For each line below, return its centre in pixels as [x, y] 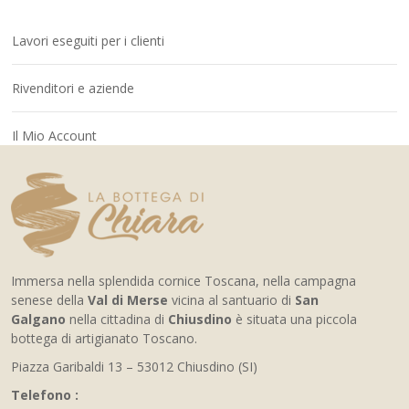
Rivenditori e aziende [73, 88]
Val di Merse [128, 300]
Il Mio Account [54, 136]
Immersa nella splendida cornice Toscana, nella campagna [184, 281]
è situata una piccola [294, 319]
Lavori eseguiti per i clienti [88, 41]
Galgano [38, 319]
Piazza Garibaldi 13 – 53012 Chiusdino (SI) [134, 367]
